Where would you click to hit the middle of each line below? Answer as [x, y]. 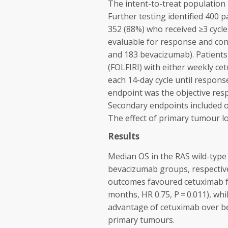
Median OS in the [141, 156]
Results [124, 136]
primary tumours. [141, 220]
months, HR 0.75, [141, 194]
